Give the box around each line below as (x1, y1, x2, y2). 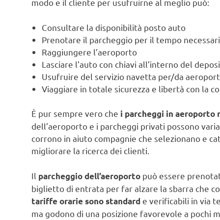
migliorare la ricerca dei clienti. (31, 145, 149, 156)
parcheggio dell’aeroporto (38, 170, 140, 181)
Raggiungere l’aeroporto (42, 46, 137, 57)
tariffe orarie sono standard (31, 195, 140, 206)
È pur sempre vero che (31, 108, 120, 119)
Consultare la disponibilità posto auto (42, 22, 186, 32)
